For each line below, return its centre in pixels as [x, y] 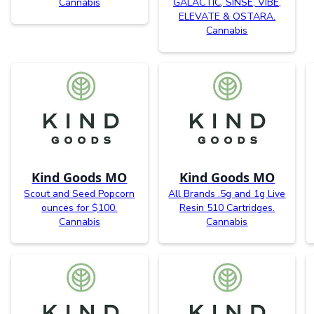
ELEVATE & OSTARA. [227, 17]
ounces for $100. [80, 208]
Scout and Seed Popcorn [80, 194]
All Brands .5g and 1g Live [227, 194]
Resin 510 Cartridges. [227, 208]
